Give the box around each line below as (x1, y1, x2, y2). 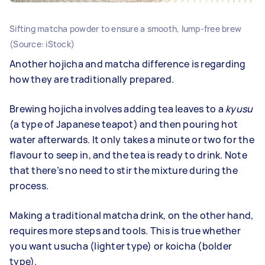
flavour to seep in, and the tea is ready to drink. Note (9, 148, 247, 161)
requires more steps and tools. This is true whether (9, 224, 241, 237)
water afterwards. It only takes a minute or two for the (9, 132, 254, 146)
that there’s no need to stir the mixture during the (9, 163, 238, 177)
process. (9, 179, 49, 192)
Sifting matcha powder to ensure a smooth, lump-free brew (9, 22, 241, 34)
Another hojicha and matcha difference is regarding (9, 57, 246, 70)
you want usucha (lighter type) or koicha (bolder (9, 239, 232, 253)
